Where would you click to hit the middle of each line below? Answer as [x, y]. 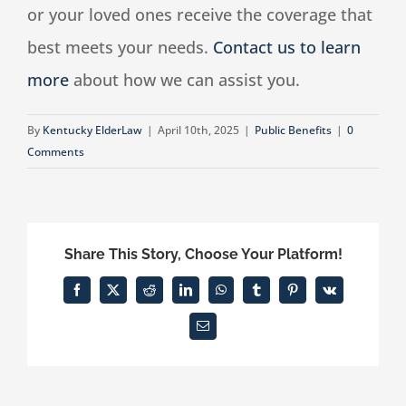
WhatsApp [246, 295]
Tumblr [274, 295]
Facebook [100, 295]
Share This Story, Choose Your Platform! [203, 255]
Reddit [164, 295]
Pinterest [313, 295]
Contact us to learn [287, 48]
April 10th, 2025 [198, 130]
